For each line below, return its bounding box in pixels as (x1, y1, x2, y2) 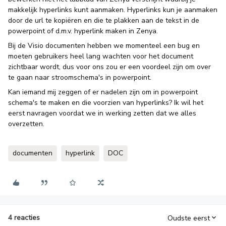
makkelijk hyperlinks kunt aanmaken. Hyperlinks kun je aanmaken (8, 5, 217, 15)
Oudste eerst (167, 213, 210, 223)
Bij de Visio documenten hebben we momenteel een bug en (8, 41, 200, 50)
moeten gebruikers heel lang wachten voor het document (8, 51, 193, 61)
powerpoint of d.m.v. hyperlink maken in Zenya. (8, 26, 158, 36)
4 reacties (8, 213, 40, 222)
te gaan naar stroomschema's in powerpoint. (8, 73, 151, 82)
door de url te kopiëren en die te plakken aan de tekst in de (8, 16, 199, 25)
